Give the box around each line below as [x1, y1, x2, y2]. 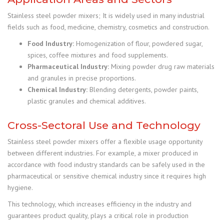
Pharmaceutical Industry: [27, 62, 109, 71]
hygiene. [7, 183, 33, 192]
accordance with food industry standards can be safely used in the [7, 160, 205, 169]
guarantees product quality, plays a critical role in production [7, 211, 188, 220]
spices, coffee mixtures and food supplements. [27, 50, 168, 59]
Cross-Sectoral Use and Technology [7, 119, 200, 131]
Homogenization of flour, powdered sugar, [74, 39, 202, 48]
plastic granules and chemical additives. [27, 96, 146, 105]
